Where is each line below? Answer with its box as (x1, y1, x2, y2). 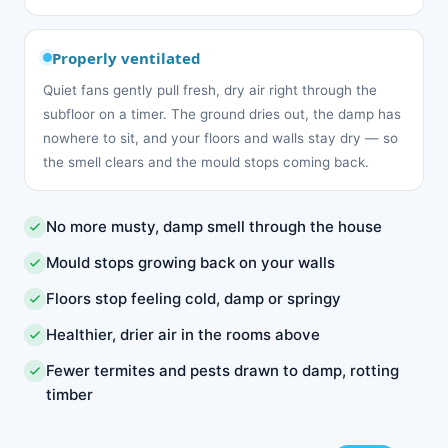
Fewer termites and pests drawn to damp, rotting (46, 360, 399, 380)
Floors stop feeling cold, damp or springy (46, 288, 341, 308)
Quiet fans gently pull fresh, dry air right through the (43, 81, 377, 98)
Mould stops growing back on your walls (46, 252, 335, 272)
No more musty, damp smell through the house (46, 216, 382, 236)
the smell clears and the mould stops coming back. (43, 153, 369, 170)
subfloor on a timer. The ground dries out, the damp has (43, 105, 401, 122)
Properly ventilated (52, 47, 201, 68)
